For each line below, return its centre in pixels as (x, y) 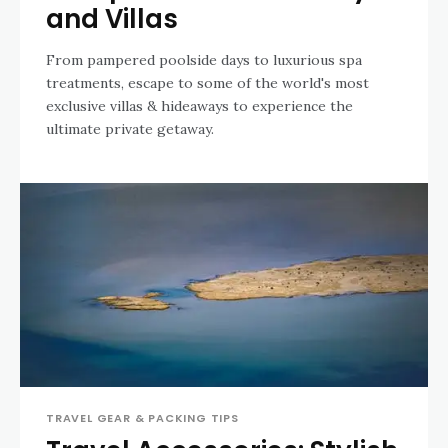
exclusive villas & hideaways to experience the (199, 106)
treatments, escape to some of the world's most (207, 83)
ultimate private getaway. (130, 129)
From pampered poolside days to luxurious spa (204, 60)
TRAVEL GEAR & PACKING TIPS (142, 418)
